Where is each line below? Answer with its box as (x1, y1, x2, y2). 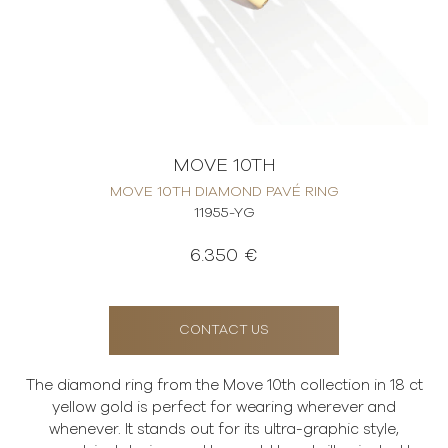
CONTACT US (179, 324, 269, 337)
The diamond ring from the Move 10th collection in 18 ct (25, 378, 423, 393)
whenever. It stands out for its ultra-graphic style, (49, 422, 399, 437)
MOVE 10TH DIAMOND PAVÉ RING (109, 185, 339, 199)
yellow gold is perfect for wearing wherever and (52, 400, 396, 415)
